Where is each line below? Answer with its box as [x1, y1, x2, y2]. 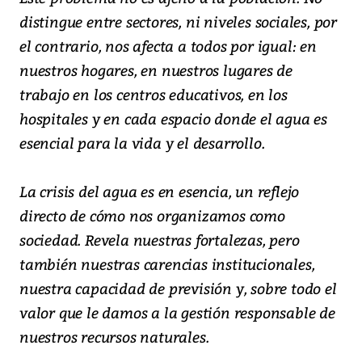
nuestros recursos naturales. [19, 326, 209, 347]
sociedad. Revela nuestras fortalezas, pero [19, 229, 300, 250]
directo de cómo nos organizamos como [19, 204, 285, 225]
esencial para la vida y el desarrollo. [19, 132, 265, 153]
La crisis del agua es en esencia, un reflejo [19, 180, 300, 201]
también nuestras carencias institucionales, [19, 253, 315, 274]
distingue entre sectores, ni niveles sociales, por [19, 11, 337, 32]
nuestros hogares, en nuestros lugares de [19, 59, 293, 80]
